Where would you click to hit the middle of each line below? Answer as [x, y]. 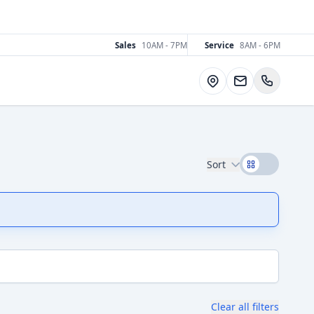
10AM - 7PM [164, 45]
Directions [229, 79]
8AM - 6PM [260, 45]
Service [219, 45]
